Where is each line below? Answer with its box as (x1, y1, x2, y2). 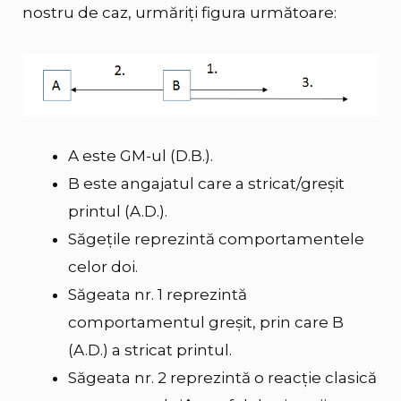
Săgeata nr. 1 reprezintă (68, 286, 247, 304)
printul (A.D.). (68, 202, 167, 221)
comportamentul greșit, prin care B (68, 313, 344, 332)
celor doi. (68, 258, 138, 277)
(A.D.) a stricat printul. (68, 341, 232, 360)
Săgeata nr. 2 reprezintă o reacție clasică (68, 369, 377, 388)
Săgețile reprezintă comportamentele (68, 230, 364, 249)
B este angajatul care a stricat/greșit (68, 175, 345, 193)
